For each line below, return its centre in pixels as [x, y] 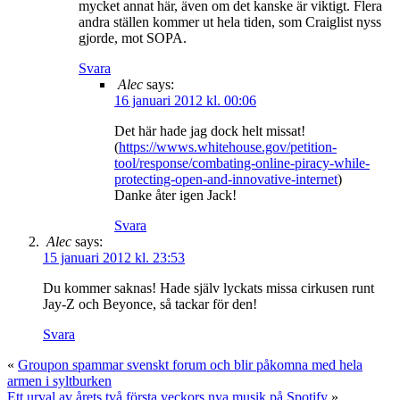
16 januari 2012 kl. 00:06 [185, 100]
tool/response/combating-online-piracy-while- [242, 162]
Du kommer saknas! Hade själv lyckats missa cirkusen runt [208, 287]
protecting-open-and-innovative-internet [226, 179]
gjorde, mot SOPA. [133, 37]
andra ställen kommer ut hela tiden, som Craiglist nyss [230, 21]
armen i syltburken [59, 380]
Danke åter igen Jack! [175, 195]
